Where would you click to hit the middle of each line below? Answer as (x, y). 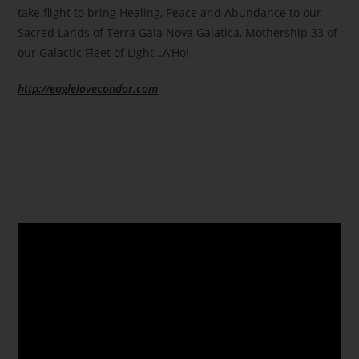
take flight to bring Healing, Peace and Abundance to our (170, 12)
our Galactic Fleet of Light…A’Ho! (104, 52)
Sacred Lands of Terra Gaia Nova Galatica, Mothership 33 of (178, 32)
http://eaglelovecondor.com (88, 88)
